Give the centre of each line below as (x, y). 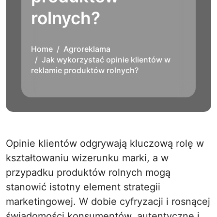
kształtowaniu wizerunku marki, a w (87, 158)
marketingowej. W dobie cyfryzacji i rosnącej (108, 201)
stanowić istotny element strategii (83, 187)
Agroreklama (87, 49)
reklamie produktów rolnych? (85, 70)
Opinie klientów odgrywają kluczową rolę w (9, 143)
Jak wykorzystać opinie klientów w (106, 60)
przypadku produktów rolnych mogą (88, 172)
